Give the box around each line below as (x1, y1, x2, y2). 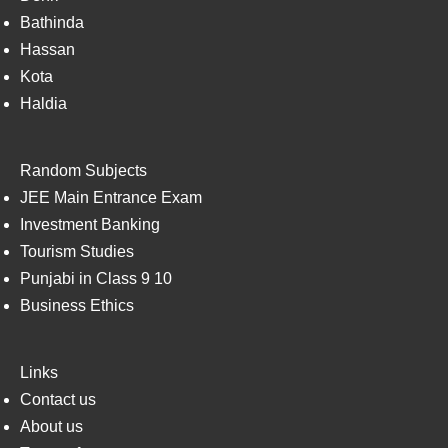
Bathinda (20, 14, 84, 32)
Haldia (20, 95, 67, 113)
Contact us (20, 391, 96, 409)
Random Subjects (20, 162, 147, 180)
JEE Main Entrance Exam (20, 189, 202, 207)
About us (20, 418, 83, 436)
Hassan (20, 41, 75, 59)
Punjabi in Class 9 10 (20, 270, 172, 288)
